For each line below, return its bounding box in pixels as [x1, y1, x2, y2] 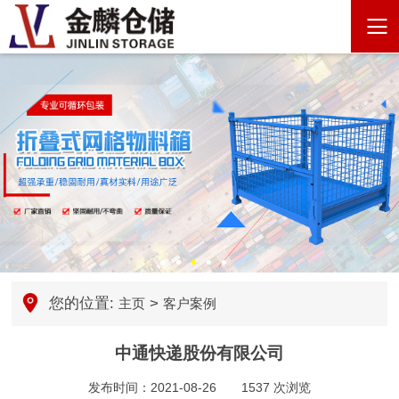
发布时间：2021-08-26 [87, 380, 241, 395]
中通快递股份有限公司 [114, 344, 284, 362]
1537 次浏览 [240, 380, 311, 395]
